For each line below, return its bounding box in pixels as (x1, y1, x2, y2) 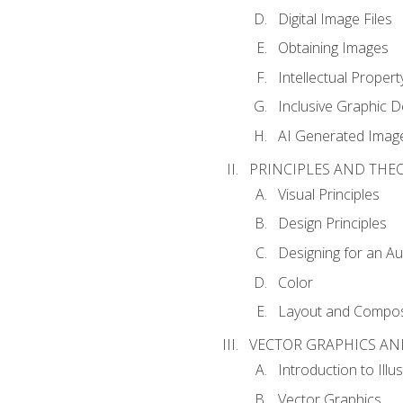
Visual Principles (277, 184, 380, 204)
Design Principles (277, 213, 387, 234)
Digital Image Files (277, 8, 392, 29)
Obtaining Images (277, 38, 389, 58)
